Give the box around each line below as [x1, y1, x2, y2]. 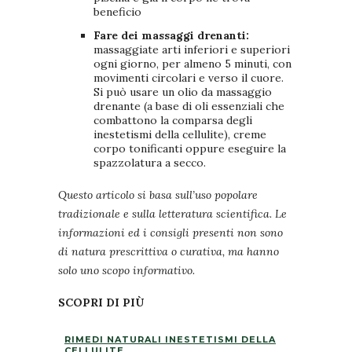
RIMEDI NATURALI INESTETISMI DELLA [64, 334, 276, 346]
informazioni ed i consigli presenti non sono [58, 225, 283, 240]
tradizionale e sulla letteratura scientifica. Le [58, 207, 287, 222]
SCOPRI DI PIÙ [58, 295, 144, 310]
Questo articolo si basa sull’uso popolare [58, 188, 258, 203]
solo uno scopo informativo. [58, 263, 198, 278]
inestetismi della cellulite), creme [93, 127, 266, 142]
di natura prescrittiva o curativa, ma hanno [58, 244, 279, 259]
